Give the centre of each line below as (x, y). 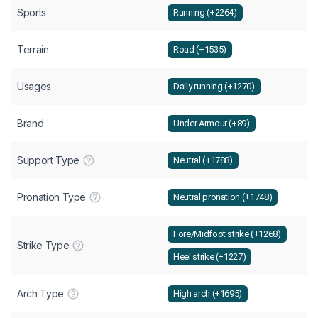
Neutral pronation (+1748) (223, 197)
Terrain (33, 49)
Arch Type (40, 293)
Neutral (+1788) (203, 160)
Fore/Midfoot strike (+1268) (227, 234)
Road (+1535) (200, 50)
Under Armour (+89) (212, 124)
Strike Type (43, 245)
